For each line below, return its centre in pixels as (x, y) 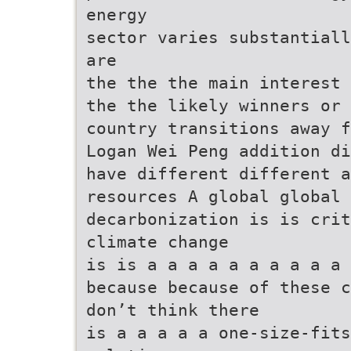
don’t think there (173, 310)
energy (117, 14)
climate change (157, 242)
